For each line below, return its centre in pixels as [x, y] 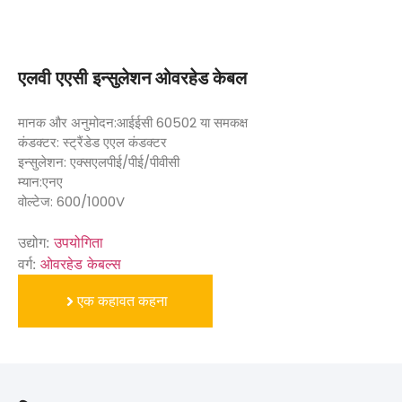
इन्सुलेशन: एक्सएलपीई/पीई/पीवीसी [99, 162]
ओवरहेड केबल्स [81, 264]
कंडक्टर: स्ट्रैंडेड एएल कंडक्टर [92, 142]
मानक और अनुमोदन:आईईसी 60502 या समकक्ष [133, 122]
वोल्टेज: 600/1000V [71, 201]
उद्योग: [36, 242]
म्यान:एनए [40, 182]
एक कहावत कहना [122, 301]
